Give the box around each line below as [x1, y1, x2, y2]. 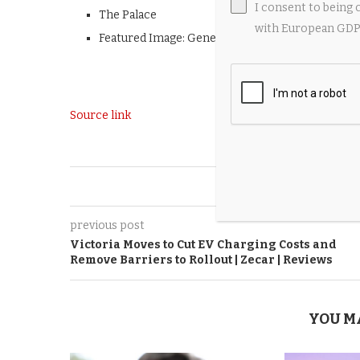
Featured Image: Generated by [99, 31, 262, 45]
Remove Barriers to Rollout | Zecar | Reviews [70, 253, 333, 267]
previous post [70, 219, 145, 232]
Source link [70, 108, 131, 122]
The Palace [99, 8, 157, 22]
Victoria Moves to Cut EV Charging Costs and [70, 238, 337, 252]
